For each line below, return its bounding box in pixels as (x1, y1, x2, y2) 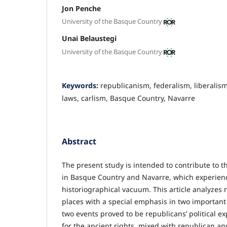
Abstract (62, 135, 96, 147)
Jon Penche (62, 3, 101, 13)
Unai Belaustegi (62, 33, 117, 44)
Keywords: (62, 80, 100, 90)
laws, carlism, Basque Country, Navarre (62, 93, 195, 103)
